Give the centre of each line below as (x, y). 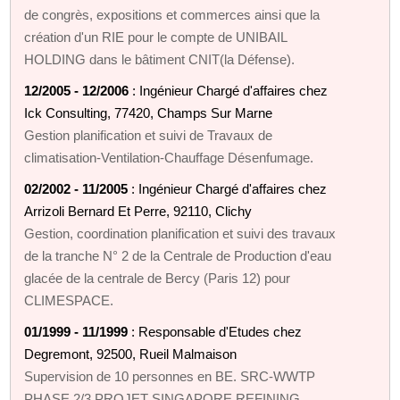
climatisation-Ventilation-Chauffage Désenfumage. (169, 157)
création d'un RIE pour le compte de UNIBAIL (156, 37)
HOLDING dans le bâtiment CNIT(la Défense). (160, 59)
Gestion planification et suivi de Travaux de (149, 135)
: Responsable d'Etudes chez (215, 331)
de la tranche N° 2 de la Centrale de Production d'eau (178, 255)
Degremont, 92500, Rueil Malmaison (131, 354)
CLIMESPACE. (69, 300)
